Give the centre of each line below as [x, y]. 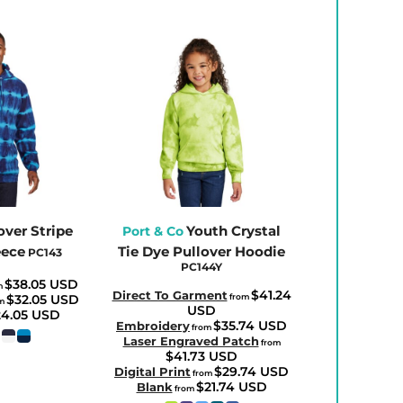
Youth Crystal [233, 230]
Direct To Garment [170, 295]
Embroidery [153, 325]
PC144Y [201, 266]
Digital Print [152, 371]
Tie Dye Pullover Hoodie [201, 251]
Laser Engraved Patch [191, 340]
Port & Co [153, 231]
